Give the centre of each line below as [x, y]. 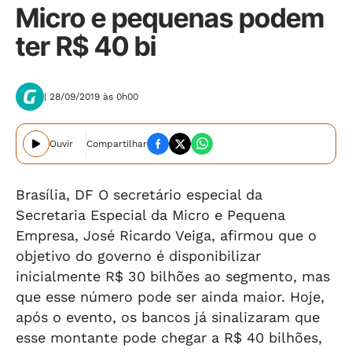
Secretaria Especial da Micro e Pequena [150, 215]
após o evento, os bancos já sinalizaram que [168, 317]
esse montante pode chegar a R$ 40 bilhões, [169, 337]
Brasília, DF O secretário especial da [139, 194]
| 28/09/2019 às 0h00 [91, 97]
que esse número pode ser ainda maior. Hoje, [170, 297]
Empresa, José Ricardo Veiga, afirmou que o [166, 235]
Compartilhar [117, 144]
